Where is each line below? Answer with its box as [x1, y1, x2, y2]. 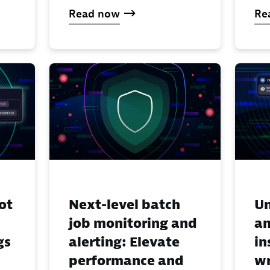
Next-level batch [69, 196, 180, 214]
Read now [69, 7, 120, 22]
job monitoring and [69, 215, 197, 233]
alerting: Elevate [69, 234, 180, 251]
